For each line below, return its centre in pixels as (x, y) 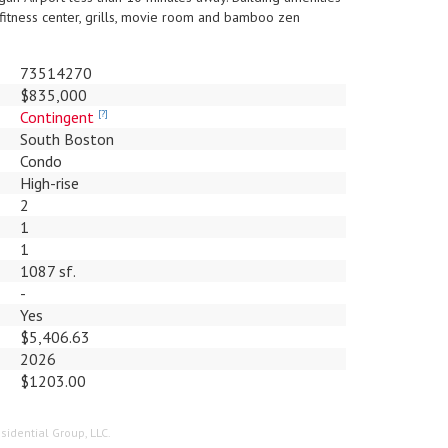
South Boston (66, 139)
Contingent (56, 117)
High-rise (49, 183)
